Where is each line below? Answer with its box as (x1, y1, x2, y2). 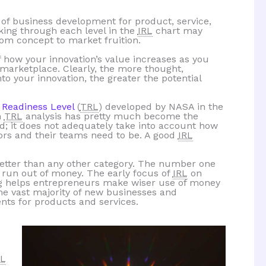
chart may (152, 24, 202, 36)
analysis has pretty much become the (22, 110, 198, 122)
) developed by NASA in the (98, 100, 223, 112)
